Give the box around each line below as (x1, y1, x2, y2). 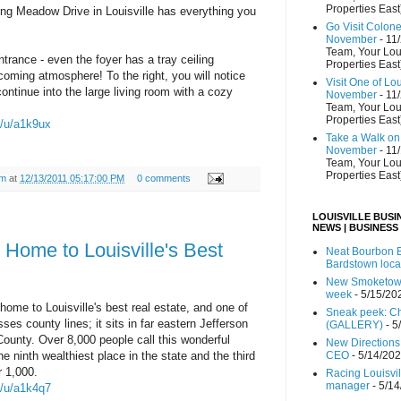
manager (326, 380, 370, 393)
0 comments (136, 172, 191, 183)
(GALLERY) (326, 319, 383, 332)
